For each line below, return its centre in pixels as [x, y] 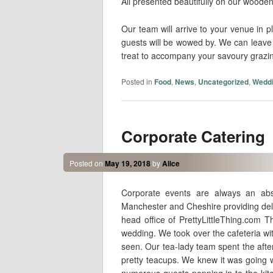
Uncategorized [223, 81]
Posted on [87, 163]
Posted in [136, 81]
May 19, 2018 [127, 164]
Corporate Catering [193, 136]
